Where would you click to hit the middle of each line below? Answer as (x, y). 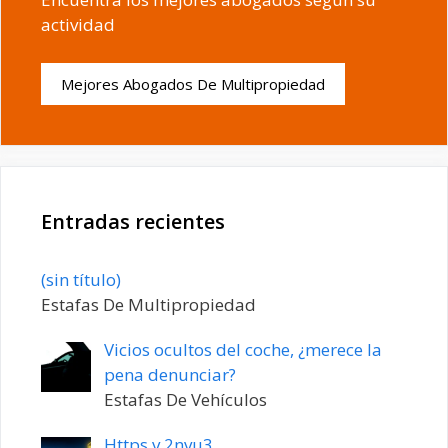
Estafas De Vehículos (185, 399)
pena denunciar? (169, 374)
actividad (78, 25)
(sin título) (81, 279)
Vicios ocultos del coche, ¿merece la (242, 349)
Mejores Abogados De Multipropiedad (193, 83)
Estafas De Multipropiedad (148, 304)
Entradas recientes (133, 221)
